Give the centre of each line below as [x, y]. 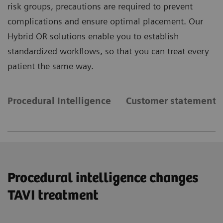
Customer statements [173, 101]
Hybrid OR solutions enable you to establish [93, 36]
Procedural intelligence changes [103, 178]
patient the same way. [51, 66]
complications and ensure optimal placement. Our [105, 21]
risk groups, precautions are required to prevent [100, 6]
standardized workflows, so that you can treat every [108, 51]
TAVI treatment [53, 196]
